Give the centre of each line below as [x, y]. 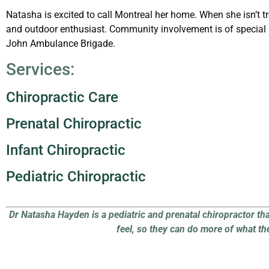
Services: [40, 70]
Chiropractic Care [62, 98]
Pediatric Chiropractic [76, 177]
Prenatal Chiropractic [74, 124]
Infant [25, 150]
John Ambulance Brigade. [61, 43]
